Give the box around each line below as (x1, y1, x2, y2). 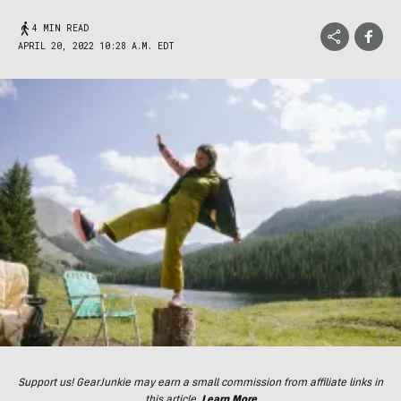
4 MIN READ (32, 22, 89, 34)
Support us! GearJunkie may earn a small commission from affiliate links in (18, 377, 383, 388)
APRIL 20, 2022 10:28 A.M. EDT (18, 40, 175, 52)
